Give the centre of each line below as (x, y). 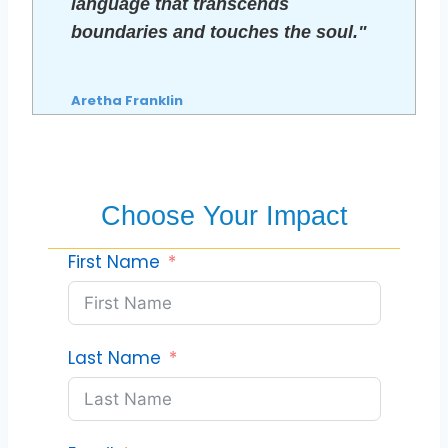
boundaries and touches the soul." (219, 31)
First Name (113, 261)
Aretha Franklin (127, 100)
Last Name (114, 357)
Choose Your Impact (224, 216)
